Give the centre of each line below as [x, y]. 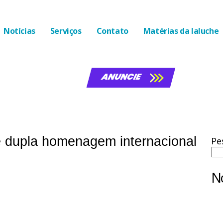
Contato [112, 31]
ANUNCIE [121, 77]
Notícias [19, 31]
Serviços [66, 31]
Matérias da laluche [181, 31]
